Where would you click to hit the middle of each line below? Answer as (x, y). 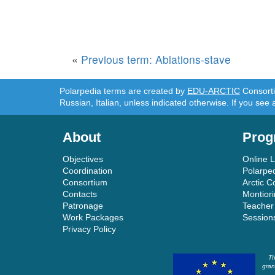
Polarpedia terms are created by (123, 91)
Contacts (80, 194)
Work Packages (93, 217)
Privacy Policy (89, 229)
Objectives (83, 159)
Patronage (83, 205)
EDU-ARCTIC (214, 91)
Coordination (87, 170)
